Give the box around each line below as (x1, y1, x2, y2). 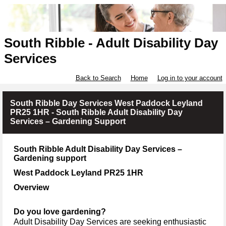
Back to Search (75, 74, 121, 82)
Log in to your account (157, 74, 222, 82)
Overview (14, 183, 49, 192)
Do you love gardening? (14, 207, 106, 216)
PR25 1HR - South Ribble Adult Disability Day (10, 108, 183, 117)
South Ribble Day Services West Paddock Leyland (10, 99, 203, 108)
